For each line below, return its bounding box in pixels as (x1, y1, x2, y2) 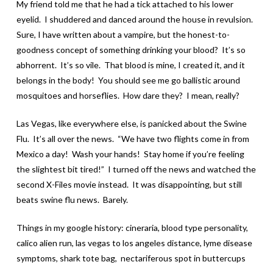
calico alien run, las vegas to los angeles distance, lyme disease (16, 237, 252, 248)
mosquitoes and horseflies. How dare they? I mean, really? (16, 90, 239, 101)
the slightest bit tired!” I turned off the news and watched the (16, 163, 256, 174)
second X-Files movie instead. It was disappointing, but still (16, 179, 242, 190)
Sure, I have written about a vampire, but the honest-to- (16, 29, 230, 40)
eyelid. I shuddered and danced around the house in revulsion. (16, 13, 255, 24)
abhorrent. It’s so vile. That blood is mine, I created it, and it (16, 59, 245, 70)
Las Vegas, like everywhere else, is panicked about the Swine (16, 118, 247, 129)
